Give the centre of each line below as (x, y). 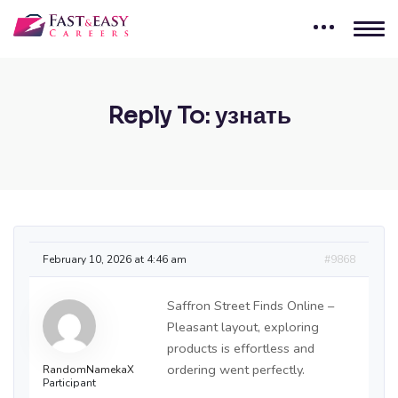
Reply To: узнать (199, 116)
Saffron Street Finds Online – (251, 306)
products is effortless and (241, 349)
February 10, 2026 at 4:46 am (115, 260)
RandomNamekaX (88, 370)
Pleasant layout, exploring (243, 327)
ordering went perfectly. (236, 370)
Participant (69, 383)
